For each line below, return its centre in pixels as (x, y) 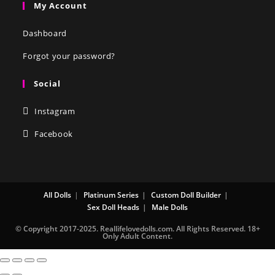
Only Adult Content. (137, 236)
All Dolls (57, 195)
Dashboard (45, 33)
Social (48, 83)
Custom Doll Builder (186, 195)
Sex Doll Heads (113, 207)
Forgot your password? (69, 56)
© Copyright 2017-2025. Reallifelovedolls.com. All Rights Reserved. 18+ (137, 228)
